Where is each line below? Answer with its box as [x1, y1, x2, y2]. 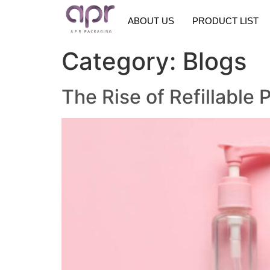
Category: [61, 46, 183, 76]
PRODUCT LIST [192, 16, 259, 26]
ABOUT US [128, 16, 174, 26]
